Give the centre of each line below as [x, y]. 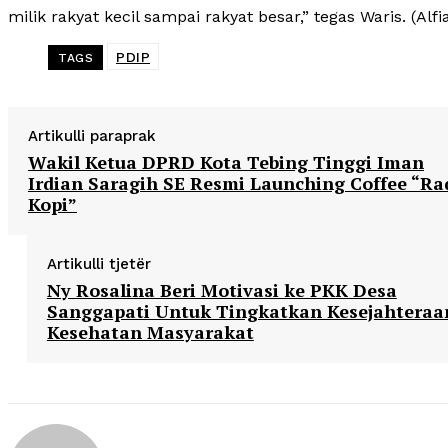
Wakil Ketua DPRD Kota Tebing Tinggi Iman [226, 162]
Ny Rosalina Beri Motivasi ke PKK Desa [221, 290]
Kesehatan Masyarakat [150, 332]
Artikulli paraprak [92, 136]
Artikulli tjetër [98, 264]
